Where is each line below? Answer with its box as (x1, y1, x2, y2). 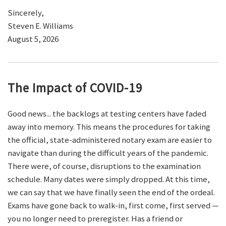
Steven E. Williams (8, 20, 73, 32)
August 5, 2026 (8, 33, 59, 45)
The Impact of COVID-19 (8, 80, 143, 96)
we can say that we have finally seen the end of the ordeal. (8, 187, 215, 198)
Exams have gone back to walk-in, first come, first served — (8, 200, 218, 211)
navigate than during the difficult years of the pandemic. (8, 147, 208, 159)
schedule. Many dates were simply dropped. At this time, (8, 174, 210, 185)
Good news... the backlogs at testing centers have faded (8, 108, 206, 120)
